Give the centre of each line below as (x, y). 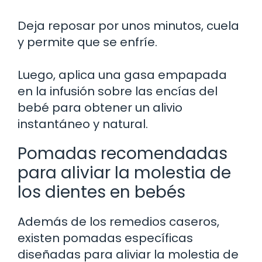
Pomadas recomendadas (123, 153)
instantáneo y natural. (83, 124)
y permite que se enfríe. (87, 42)
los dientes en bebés (101, 192)
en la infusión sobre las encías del (118, 91)
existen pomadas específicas (105, 238)
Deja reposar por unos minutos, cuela (128, 25)
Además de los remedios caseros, (118, 221)
